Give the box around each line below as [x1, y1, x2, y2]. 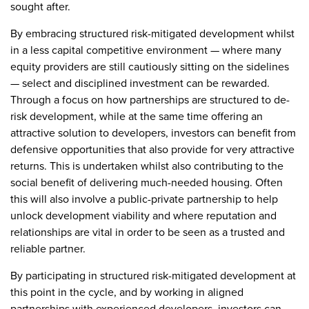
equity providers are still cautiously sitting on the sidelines [10, 59, 289, 74]
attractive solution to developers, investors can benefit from [10, 125, 296, 140]
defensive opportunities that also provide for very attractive [10, 141, 295, 157]
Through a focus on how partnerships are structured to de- [10, 92, 290, 107]
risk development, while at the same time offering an [10, 108, 263, 123]
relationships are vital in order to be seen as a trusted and [10, 224, 285, 239]
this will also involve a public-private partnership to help [10, 191, 278, 206]
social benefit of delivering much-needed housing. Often [10, 175, 283, 190]
